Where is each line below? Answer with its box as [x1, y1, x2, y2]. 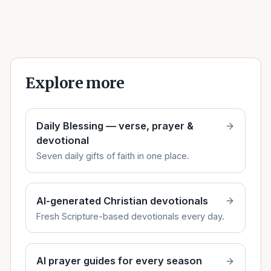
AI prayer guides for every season [36, 255, 202, 267]
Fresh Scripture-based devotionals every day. [36, 211, 224, 221]
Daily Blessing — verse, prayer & [36, 120, 194, 132]
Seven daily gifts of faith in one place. [36, 151, 189, 162]
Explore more [25, 73, 125, 93]
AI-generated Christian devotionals [36, 194, 208, 207]
